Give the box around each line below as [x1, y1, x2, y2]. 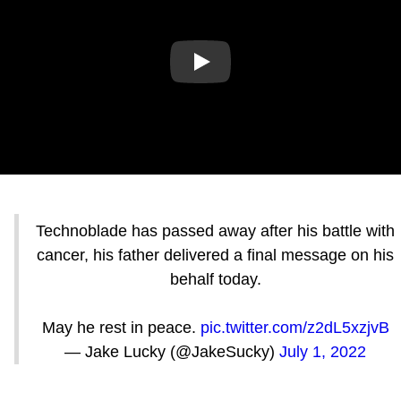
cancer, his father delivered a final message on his [37, 246, 394, 265]
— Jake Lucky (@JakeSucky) [64, 343, 279, 362]
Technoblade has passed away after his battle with [36, 222, 395, 241]
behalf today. [169, 270, 261, 289]
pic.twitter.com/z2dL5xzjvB [200, 319, 389, 337]
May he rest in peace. [41, 319, 200, 337]
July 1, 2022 [279, 343, 366, 362]
